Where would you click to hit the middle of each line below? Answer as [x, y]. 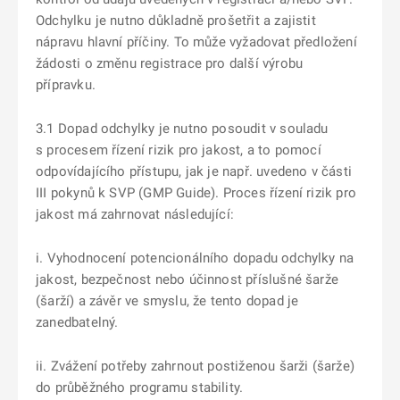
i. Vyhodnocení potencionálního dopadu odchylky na [195, 258]
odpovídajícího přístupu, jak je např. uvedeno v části [194, 171]
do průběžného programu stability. [140, 387]
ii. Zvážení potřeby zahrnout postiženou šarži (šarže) [195, 366]
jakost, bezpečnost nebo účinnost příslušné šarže [187, 279]
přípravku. [66, 85]
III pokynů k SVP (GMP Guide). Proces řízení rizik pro [196, 193]
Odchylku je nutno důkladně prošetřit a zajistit [176, 21]
